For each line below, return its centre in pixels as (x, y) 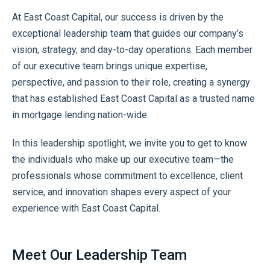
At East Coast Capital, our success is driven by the (118, 17)
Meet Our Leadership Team (99, 255)
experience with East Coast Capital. (86, 208)
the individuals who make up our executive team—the (123, 159)
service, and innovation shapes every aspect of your (121, 192)
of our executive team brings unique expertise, (110, 66)
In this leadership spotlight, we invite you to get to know (130, 143)
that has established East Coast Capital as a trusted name (133, 98)
